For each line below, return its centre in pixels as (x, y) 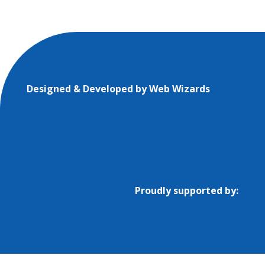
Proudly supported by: (187, 190)
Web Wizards (179, 88)
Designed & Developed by (88, 88)
